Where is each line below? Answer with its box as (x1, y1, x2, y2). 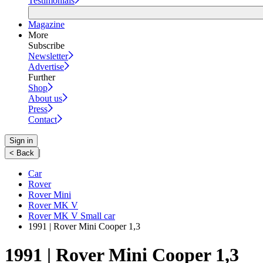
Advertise (28, 61, 64, 72)
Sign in (9, 136, 33, 145)
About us (28, 93, 62, 103)
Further (28, 72, 55, 82)
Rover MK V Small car (28, 210, 115, 221)
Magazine (28, 19, 65, 29)
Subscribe (28, 40, 65, 50)
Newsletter (28, 50, 68, 61)
